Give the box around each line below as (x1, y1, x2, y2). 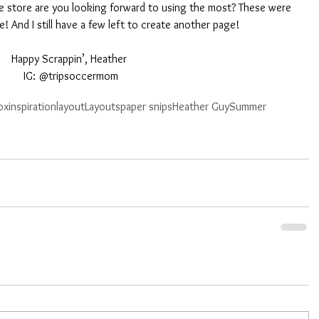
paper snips (120, 99, 172, 113)
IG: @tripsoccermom (23, 68, 118, 83)
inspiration (9, 99, 56, 113)
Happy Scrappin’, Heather (11, 51, 130, 66)
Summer (229, 99, 266, 113)
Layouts (85, 99, 120, 113)
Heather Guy (172, 99, 229, 113)
